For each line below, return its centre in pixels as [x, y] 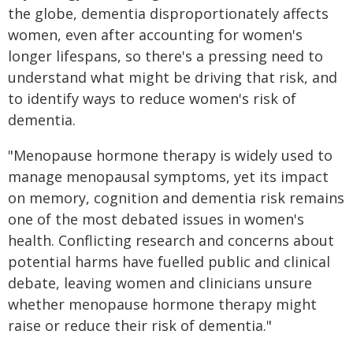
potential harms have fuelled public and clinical [169, 262]
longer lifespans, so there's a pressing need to [165, 56]
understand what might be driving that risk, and [173, 77]
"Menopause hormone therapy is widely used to [170, 155]
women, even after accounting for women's [155, 35]
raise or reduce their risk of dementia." [140, 325]
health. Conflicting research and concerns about [171, 240]
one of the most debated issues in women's [156, 219]
